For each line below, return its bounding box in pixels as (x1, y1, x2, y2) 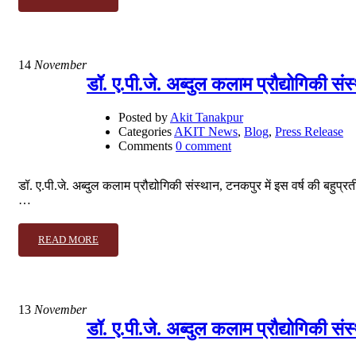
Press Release (275, 125, 343, 139)
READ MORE (38, 234, 99, 246)
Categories (118, 125, 172, 139)
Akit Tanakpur (170, 110, 243, 125)
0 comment (176, 139, 231, 153)
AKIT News (174, 125, 238, 139)
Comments (118, 139, 172, 153)
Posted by (118, 110, 168, 125)
